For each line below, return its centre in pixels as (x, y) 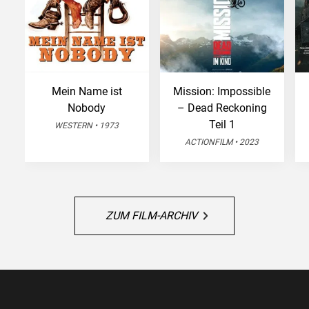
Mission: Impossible (222, 91)
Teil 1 (222, 124)
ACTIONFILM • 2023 (222, 142)
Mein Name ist (87, 91)
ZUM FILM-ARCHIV (151, 216)
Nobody (87, 108)
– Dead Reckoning (222, 108)
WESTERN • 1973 (87, 126)
